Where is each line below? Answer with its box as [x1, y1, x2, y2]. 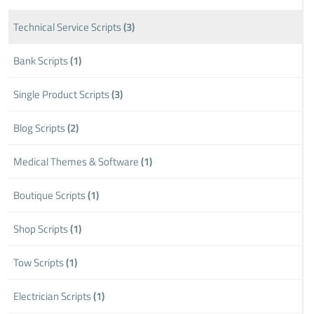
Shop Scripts [13, 220, 71, 237]
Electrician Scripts [13, 287, 94, 304]
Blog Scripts [13, 119, 68, 136]
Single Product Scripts [13, 86, 112, 102]
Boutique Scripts [13, 186, 88, 203]
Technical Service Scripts [13, 18, 124, 35]
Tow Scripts [13, 254, 67, 271]
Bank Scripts [13, 52, 71, 69]
